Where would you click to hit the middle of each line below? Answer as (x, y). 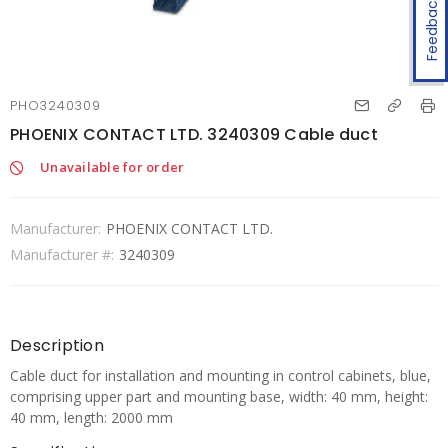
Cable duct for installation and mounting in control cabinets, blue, (220, 375)
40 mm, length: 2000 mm (91, 417)
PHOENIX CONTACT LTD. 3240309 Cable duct (194, 134)
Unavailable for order (112, 167)
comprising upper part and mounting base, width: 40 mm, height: (219, 396)
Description (57, 345)
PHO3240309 (55, 105)
